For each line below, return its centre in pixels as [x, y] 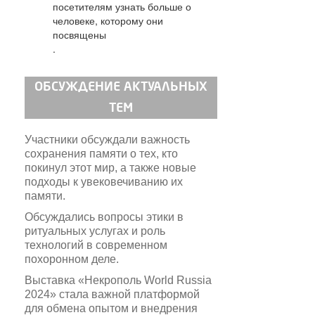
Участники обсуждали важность [107, 139]
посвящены [79, 34]
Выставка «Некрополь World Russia [118, 280]
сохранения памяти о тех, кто [101, 153]
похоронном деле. [72, 259]
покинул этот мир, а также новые [110, 167]
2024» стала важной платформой [112, 294]
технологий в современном [96, 245]
